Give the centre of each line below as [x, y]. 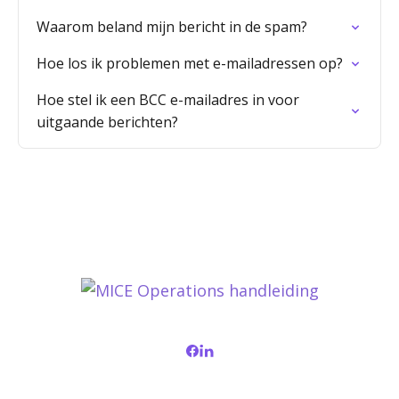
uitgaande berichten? [107, 122]
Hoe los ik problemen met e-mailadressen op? [190, 63]
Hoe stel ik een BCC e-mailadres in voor [168, 100]
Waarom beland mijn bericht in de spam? [172, 27]
